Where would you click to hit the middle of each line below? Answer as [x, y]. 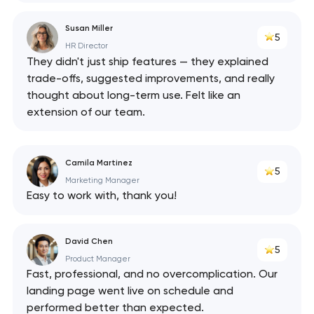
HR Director [86, 46]
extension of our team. [86, 111]
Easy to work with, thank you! [101, 196]
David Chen [89, 241]
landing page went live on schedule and [130, 291]
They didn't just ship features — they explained [147, 61]
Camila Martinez [98, 162]
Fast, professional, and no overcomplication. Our [152, 274]
